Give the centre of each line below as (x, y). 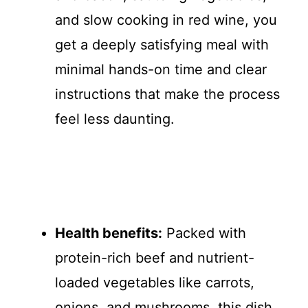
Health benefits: (109, 233)
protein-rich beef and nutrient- (155, 258)
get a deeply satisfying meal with (162, 45)
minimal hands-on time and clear (161, 69)
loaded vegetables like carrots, (155, 283)
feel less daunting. (115, 119)
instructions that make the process (167, 94)
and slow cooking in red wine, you (166, 20)
